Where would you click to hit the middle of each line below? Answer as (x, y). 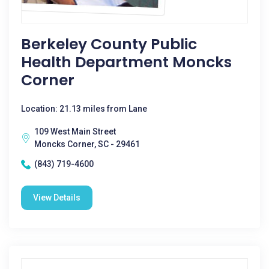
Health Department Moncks (126, 62)
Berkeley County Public (109, 44)
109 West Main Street (75, 131)
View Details (57, 198)
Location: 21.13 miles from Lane (84, 109)
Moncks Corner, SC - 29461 (87, 144)
